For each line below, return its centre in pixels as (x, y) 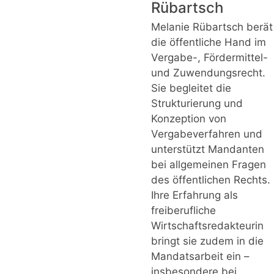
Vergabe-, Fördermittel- (209, 57)
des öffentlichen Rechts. (211, 180)
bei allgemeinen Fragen (209, 164)
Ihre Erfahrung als (194, 195)
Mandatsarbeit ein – (200, 256)
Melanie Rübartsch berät (212, 27)
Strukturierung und (197, 103)
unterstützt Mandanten (208, 149)
